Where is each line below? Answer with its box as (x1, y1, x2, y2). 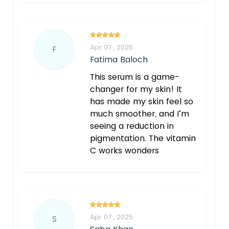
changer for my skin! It (90, 83, 182, 95)
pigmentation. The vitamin (90, 132, 196, 144)
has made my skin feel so (90, 95, 193, 107)
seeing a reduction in (90, 120, 174, 132)
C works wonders (90, 144, 159, 156)
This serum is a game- (90, 71, 179, 83)
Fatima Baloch (90, 53, 148, 65)
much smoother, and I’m (90, 107, 189, 120)
